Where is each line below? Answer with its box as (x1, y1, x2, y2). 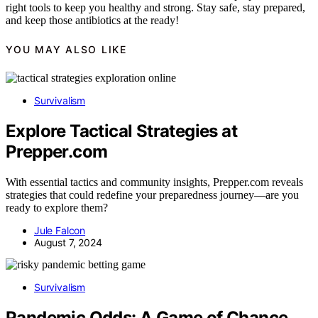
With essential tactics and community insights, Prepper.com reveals (6, 176, 303, 189)
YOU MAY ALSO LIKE (6, 43, 127, 55)
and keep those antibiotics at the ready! (6, 13, 179, 26)
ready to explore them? (6, 202, 108, 214)
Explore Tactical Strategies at (6, 121, 237, 142)
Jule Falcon (34, 224, 86, 237)
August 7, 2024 (34, 236, 102, 249)
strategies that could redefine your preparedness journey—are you (6, 189, 299, 202)
